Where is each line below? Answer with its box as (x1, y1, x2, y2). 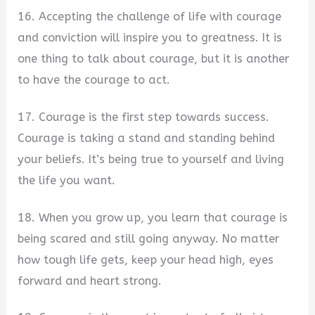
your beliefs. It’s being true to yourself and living (18, 152, 285, 166)
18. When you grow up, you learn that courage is (18, 210, 288, 224)
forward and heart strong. (18, 274, 162, 288)
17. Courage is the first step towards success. (18, 110, 270, 124)
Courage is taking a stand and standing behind (18, 131, 276, 145)
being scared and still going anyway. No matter (18, 231, 280, 245)
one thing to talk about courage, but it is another (18, 52, 290, 66)
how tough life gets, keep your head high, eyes (18, 252, 274, 266)
